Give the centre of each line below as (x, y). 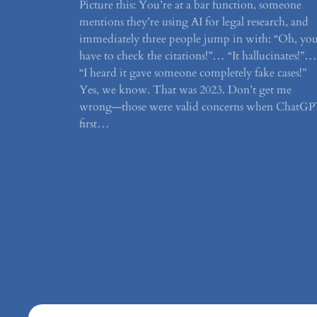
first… (94, 123)
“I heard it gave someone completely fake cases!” (193, 73)
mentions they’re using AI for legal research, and (194, 22)
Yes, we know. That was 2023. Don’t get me (185, 90)
